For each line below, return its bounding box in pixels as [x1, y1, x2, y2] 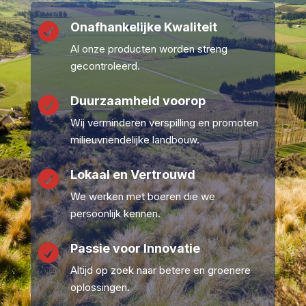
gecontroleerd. [70, 59, 140, 73]
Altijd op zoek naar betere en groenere [70, 264, 251, 277]
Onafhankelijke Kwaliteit [70, 20, 217, 35]
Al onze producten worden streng [70, 42, 227, 56]
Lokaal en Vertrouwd [70, 167, 195, 182]
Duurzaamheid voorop [70, 94, 206, 109]
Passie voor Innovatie [70, 241, 200, 256]
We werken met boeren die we [70, 190, 215, 204]
